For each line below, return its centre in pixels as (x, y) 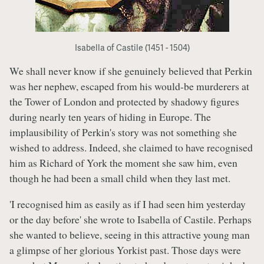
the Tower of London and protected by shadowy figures (124, 102)
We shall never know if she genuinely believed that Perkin (131, 71)
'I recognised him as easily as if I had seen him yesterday (128, 204)
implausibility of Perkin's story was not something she (123, 132)
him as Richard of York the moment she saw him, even (123, 163)
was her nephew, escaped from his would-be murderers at (129, 86)
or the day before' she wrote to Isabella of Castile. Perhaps (131, 219)
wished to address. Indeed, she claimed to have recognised (131, 148)
